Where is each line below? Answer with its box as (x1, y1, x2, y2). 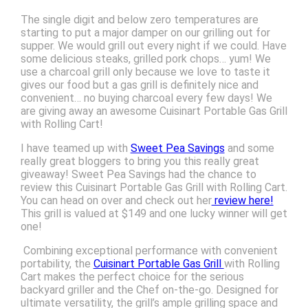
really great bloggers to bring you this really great (20, 154, 259, 168)
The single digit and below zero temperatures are (20, 12, 258, 26)
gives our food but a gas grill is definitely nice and (20, 78, 258, 91)
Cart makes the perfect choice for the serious (20, 269, 244, 283)
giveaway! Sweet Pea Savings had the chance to (20, 167, 256, 181)
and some (224, 141, 274, 155)
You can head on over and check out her (20, 193, 212, 207)
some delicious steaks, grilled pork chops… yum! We (20, 52, 271, 65)
